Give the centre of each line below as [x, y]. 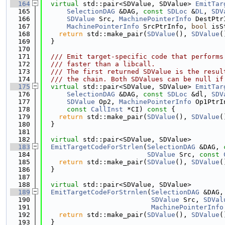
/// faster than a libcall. [99, 64]
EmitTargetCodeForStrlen [97, 147]
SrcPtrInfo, [165, 26]
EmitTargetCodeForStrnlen [99, 192]
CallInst [107, 109]
